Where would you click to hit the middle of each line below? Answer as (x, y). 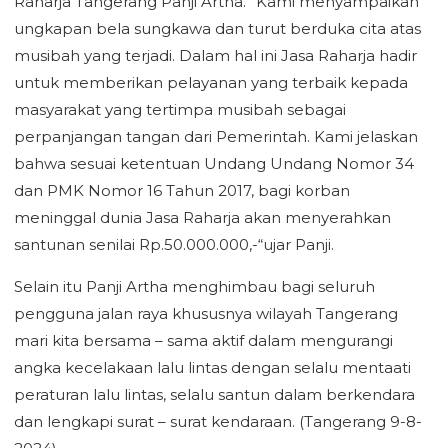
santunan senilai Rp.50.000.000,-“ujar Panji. (174, 244)
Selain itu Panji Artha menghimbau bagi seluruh (194, 286)
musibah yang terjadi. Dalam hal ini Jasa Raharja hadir (215, 55)
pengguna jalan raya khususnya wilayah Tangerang (206, 313)
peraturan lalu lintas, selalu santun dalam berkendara (214, 394)
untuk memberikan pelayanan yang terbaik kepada (211, 82)
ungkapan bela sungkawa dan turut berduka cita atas (217, 28)
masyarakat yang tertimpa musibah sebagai (180, 109)
